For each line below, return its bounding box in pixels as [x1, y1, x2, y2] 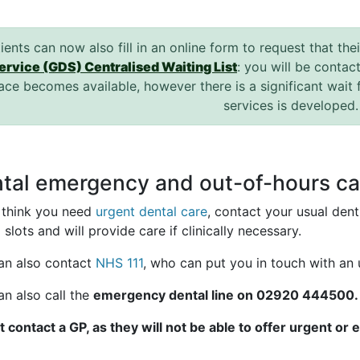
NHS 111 [96, 255, 143, 272]
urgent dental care [96, 203, 207, 220]
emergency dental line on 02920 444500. [93, 287, 358, 304]
